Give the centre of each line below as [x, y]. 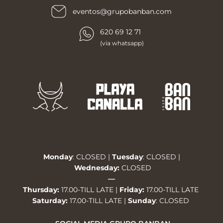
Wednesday [96, 168]
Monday [58, 157]
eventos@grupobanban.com [122, 12]
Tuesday [127, 157]
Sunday [142, 201]
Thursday [40, 190]
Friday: [132, 190]
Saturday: [51, 201]
